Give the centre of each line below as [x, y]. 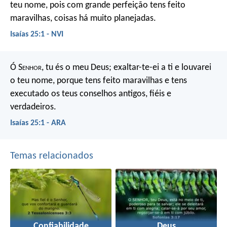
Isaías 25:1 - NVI [37, 35]
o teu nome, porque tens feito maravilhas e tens [99, 81]
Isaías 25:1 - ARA [38, 123]
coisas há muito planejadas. [104, 19]
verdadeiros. [33, 107]
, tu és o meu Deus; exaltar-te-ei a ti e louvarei [126, 67]
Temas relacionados [52, 156]
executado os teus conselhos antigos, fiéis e [91, 94]
